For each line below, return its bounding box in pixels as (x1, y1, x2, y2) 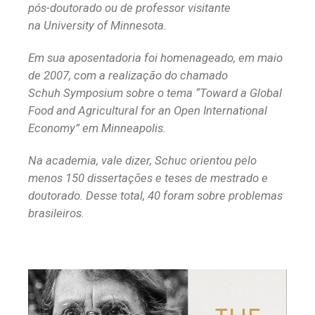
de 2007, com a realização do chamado (28, 67, 228, 82)
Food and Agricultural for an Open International (28, 103, 267, 117)
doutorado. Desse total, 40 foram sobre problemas (28, 188, 283, 202)
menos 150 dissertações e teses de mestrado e (28, 170, 268, 185)
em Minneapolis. (82, 120, 169, 135)
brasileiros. (28, 205, 84, 220)
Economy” (28, 120, 79, 135)
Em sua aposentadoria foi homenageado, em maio (28, 50, 283, 65)
